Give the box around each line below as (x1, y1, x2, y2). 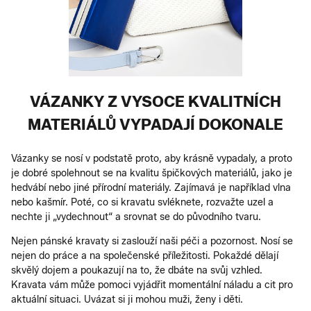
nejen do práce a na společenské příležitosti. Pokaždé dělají (11, 249, 278, 262)
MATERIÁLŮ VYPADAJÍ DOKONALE (28, 115, 283, 134)
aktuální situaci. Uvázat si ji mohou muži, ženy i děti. (11, 293, 243, 305)
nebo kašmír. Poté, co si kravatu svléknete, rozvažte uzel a (11, 196, 274, 208)
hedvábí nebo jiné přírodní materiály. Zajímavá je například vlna (11, 181, 291, 194)
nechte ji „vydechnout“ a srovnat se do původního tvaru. (11, 210, 261, 223)
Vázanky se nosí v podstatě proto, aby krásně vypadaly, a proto (11, 152, 292, 165)
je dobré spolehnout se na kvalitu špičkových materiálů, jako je (11, 167, 292, 179)
